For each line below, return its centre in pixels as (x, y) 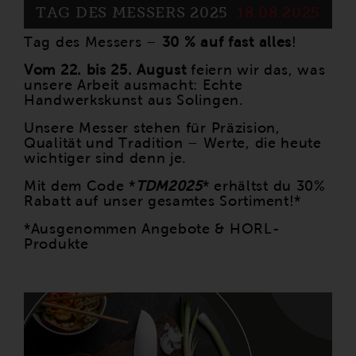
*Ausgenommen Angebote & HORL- (152, 228)
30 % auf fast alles (227, 42)
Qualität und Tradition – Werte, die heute (173, 143)
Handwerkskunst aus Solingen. (134, 100)
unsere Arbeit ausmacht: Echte (133, 85)
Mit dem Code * (80, 186)
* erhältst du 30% (264, 186)
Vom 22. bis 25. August (105, 70)
